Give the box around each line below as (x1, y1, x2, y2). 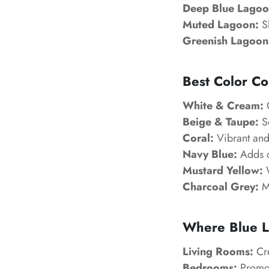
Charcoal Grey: (183, 179, 259, 195)
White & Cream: (183, 98, 264, 113)
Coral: (183, 130, 214, 146)
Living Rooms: (183, 244, 253, 259)
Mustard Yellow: (183, 163, 263, 178)
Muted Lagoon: (183, 17, 259, 32)
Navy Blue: (183, 147, 237, 162)
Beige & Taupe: (183, 114, 259, 130)
